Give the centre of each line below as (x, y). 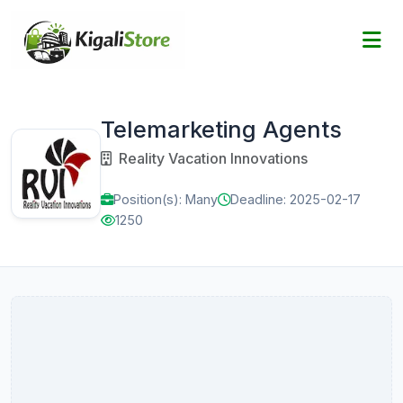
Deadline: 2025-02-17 (296, 199)
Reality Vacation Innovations (211, 158)
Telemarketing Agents (221, 130)
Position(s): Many (166, 199)
